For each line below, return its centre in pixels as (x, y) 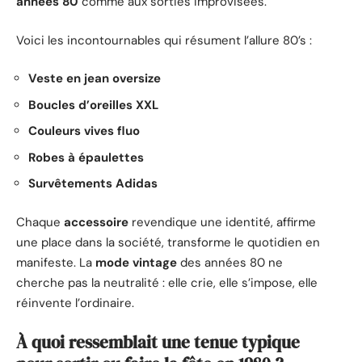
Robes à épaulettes (86, 157)
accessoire (96, 222)
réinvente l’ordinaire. (75, 303)
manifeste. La (56, 262)
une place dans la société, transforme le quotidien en (168, 242)
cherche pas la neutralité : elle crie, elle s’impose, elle (167, 282)
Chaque (40, 222)
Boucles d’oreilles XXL (93, 105)
